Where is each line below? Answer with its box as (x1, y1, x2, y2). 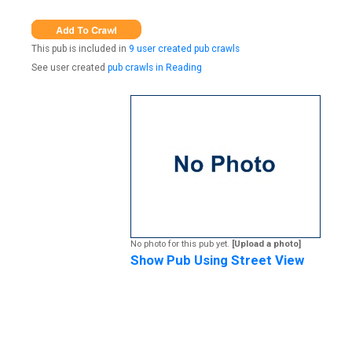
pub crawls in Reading (108, 61, 202, 73)
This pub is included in (31, 43, 129, 55)
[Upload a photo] (232, 238, 301, 249)
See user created (31, 61, 108, 73)
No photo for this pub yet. (130, 238, 232, 249)
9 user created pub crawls (129, 43, 240, 55)
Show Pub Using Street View (130, 251, 304, 268)
